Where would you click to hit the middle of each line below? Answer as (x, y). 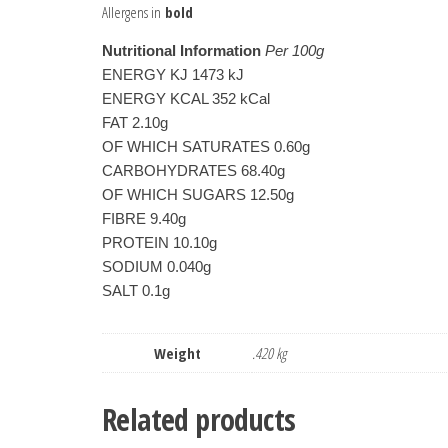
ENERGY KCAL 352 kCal (186, 98)
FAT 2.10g (135, 122)
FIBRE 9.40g (144, 218)
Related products (199, 419)
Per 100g (292, 50)
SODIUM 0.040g (156, 266)
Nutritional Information (181, 50)
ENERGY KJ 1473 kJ (173, 74)
